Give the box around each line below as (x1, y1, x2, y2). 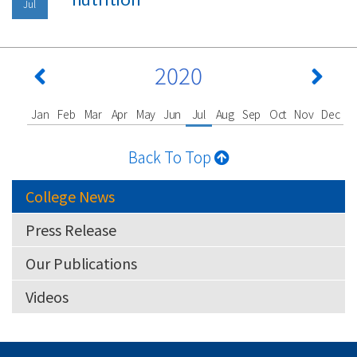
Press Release (25, 218, 116, 240)
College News (25, 185, 115, 206)
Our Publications (25, 252, 137, 273)
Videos (25, 285, 69, 307)
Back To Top (127, 145, 214, 167)
